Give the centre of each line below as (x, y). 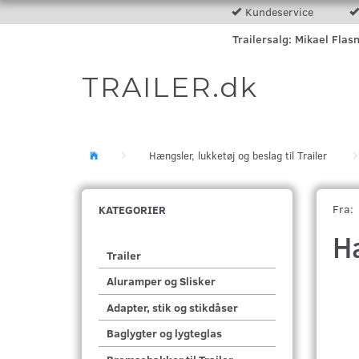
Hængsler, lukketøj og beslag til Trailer (238, 155)
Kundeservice (279, 12)
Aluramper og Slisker (161, 281)
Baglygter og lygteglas (164, 333)
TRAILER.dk (170, 87)
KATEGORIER (132, 210)
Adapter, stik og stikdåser (172, 308)
